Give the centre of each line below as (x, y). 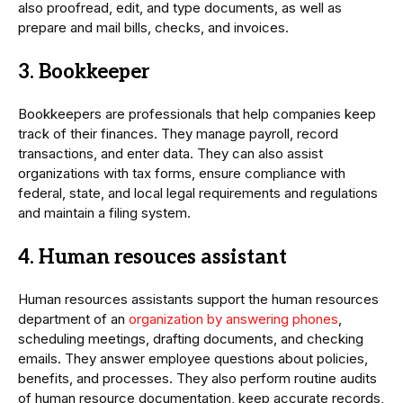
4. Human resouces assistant (152, 258)
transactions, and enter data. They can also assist (170, 154)
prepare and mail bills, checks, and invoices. (153, 28)
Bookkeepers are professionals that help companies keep (197, 114)
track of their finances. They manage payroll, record (178, 134)
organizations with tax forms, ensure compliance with (182, 174)
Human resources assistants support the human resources (198, 300)
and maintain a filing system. (104, 213)
